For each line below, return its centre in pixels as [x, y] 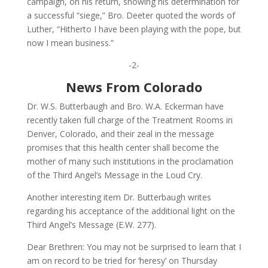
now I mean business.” [70, 43]
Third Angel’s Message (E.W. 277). [91, 225]
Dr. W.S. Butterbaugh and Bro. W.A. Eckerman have [125, 106]
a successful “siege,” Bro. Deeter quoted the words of [131, 16]
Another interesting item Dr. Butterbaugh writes [119, 197]
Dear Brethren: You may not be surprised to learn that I [134, 247]
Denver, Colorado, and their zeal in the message [120, 134]
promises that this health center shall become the [123, 148]
